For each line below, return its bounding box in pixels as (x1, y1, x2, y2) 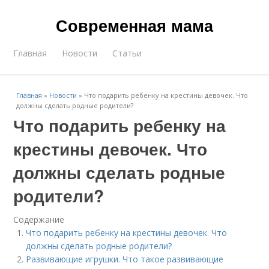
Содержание (13, 214, 65, 225)
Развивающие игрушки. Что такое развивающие (26, 253, 224, 265)
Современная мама (56, 14, 213, 37)
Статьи (112, 47, 142, 59)
